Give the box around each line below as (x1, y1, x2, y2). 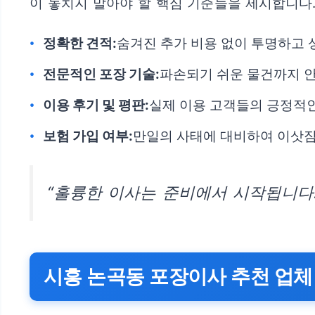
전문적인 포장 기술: (43, 66, 160, 83)
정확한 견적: (43, 35, 117, 52)
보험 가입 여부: (43, 128, 133, 145)
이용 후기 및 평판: (43, 97, 149, 114)
